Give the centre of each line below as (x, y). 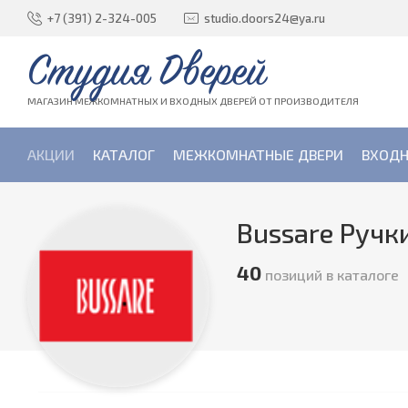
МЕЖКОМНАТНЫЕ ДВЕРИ (258, 154)
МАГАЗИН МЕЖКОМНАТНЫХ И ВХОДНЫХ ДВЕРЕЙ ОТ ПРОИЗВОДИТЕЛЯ (193, 101)
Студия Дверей (147, 72)
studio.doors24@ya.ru (265, 18)
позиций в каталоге (330, 275)
